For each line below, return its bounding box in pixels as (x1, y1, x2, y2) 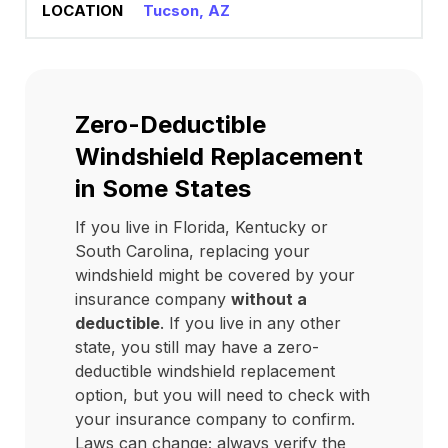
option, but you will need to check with (75, 385, 370, 405)
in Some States (75, 174, 251, 203)
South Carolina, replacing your (75, 241, 310, 261)
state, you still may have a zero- (75, 337, 319, 357)
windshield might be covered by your (75, 265, 355, 285)
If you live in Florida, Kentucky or (75, 217, 328, 237)
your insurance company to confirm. (75, 409, 355, 429)
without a (231, 289, 307, 309)
